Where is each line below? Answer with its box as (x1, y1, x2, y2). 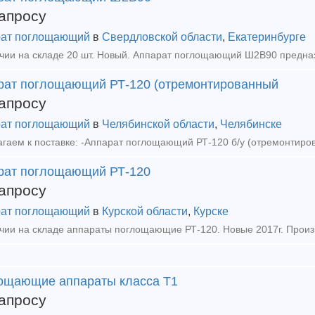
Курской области (102, 205, 188, 217)
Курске (193, 205, 229, 217)
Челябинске (220, 118, 282, 130)
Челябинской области (102, 118, 214, 130)
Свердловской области (102, 31, 222, 43)
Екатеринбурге (228, 31, 306, 43)
